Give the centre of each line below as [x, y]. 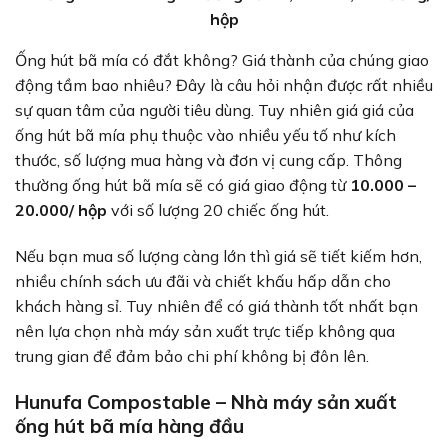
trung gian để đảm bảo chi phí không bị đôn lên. [192, 356]
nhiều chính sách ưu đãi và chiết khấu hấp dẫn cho [203, 281]
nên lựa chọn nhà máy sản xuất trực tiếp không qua [205, 331]
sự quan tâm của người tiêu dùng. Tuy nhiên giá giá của [214, 110]
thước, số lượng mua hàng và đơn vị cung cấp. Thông [208, 160]
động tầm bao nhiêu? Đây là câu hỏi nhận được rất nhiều [224, 85]
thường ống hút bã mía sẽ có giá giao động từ [180, 185]
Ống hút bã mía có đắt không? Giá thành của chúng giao [222, 60]
